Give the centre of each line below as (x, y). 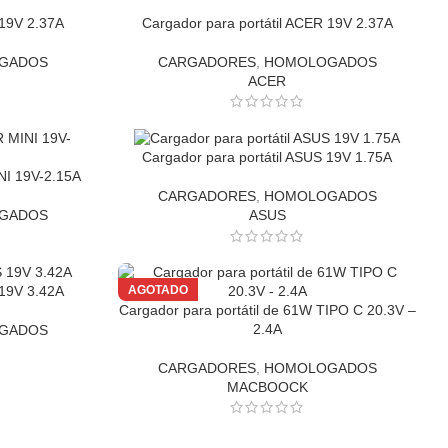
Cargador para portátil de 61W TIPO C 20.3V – (267, 309)
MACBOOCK (267, 386)
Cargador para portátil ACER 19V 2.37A (267, 22)
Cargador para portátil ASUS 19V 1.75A (267, 157)
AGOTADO (158, 289)
